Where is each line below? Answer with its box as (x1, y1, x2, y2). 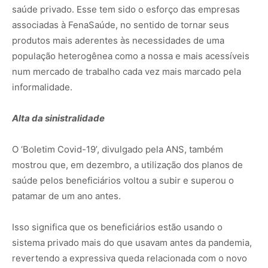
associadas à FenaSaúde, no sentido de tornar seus (12, 19, 229, 31)
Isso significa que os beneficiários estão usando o (12, 221, 223, 233)
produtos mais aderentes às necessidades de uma (12, 35, 224, 47)
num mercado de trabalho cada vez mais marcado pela (12, 66, 241, 78)
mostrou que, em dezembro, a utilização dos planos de (12, 159, 243, 171)
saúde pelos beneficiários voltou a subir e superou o (12, 175, 234, 187)
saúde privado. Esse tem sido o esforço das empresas (12, 4, 240, 16)
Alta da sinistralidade (12, 112, 105, 124)
